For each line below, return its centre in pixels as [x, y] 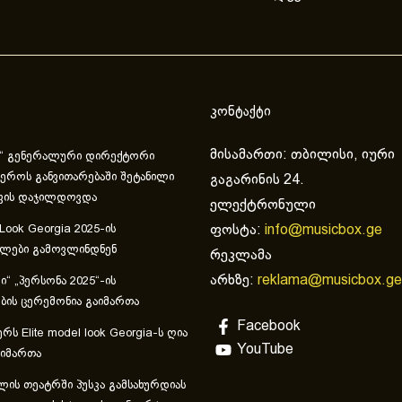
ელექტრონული [263, 205]
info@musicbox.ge [323, 231]
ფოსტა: [237, 231]
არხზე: [234, 281]
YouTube [266, 350]
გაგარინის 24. [257, 180]
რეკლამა [241, 256]
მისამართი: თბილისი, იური [302, 155]
